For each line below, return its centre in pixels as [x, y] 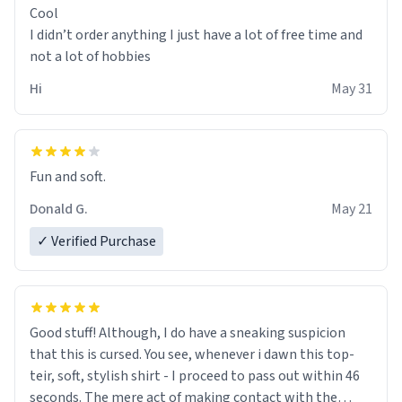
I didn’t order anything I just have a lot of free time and [196, 35]
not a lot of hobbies [90, 56]
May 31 [352, 88]
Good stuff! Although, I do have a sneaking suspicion [188, 332]
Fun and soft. [68, 176]
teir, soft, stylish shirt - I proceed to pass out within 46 [195, 376]
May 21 [352, 209]
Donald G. [59, 209]
